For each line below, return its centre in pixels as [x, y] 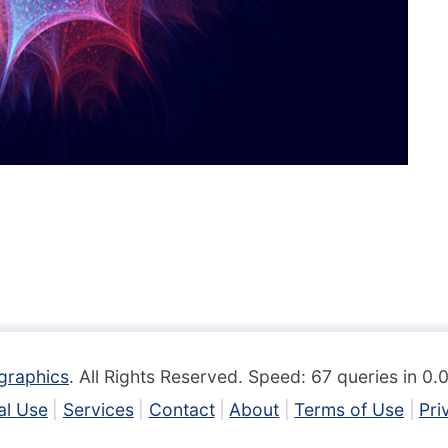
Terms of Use [349, 409]
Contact [181, 409]
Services [98, 409]
